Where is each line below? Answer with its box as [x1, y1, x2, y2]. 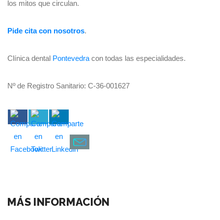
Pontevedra [53, 54, 89, 62]
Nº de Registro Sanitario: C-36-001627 [7, 82, 130, 90]
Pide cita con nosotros [7, 27, 84, 35]
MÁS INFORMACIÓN [7, 195, 110, 209]
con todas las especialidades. [89, 54, 186, 62]
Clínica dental [7, 54, 53, 62]
